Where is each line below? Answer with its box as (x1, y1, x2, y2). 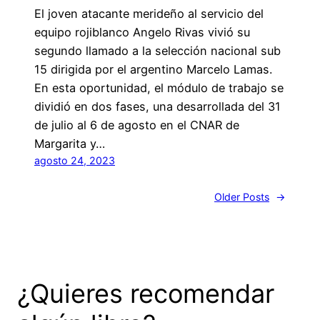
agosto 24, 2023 (34, 154, 115, 166)
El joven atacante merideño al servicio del (34, 6, 264, 21)
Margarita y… (34, 136, 105, 151)
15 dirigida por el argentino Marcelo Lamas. (34, 61, 272, 76)
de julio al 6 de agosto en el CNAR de (34, 117, 239, 132)
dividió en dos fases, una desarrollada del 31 (34, 99, 281, 114)
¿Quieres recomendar (17, 277, 274, 309)
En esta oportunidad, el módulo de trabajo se (34, 80, 284, 95)
